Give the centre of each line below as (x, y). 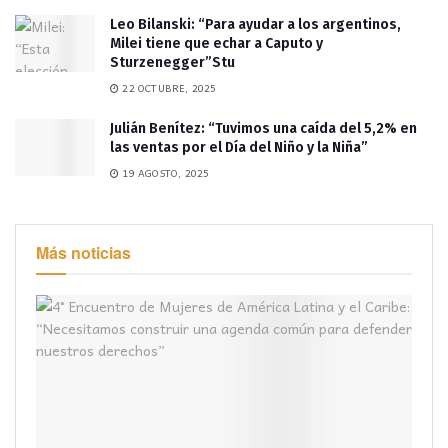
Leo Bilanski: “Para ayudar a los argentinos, (255, 25)
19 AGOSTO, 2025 (164, 173)
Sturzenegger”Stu (172, 63)
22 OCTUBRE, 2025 (168, 88)
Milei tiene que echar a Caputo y (216, 44)
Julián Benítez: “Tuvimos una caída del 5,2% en (263, 129)
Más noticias (83, 253)
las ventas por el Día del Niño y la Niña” (239, 148)
